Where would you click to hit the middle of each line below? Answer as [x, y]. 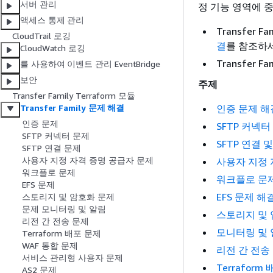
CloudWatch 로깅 [53, 48]
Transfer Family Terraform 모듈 [74, 96]
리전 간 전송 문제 [55, 221]
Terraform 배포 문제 [62, 233]
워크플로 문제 [49, 172]
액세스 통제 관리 [52, 20]
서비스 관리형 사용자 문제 [73, 258]
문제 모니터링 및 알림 [64, 209]
